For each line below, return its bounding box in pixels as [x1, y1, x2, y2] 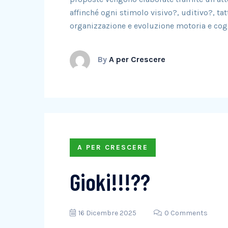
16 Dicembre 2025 [78, 209, 136, 217]
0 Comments [164, 209, 208, 217]
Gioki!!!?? [70, 167, 150, 195]
